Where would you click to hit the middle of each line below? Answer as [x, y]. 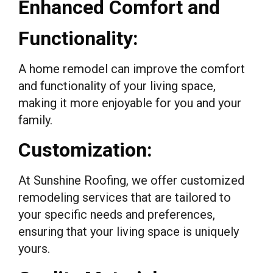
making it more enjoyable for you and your [130, 103]
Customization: [85, 150]
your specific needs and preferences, [117, 214]
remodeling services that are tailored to [125, 197]
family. [35, 120]
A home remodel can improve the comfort [132, 69]
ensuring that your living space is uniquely [129, 231]
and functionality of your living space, [117, 86]
